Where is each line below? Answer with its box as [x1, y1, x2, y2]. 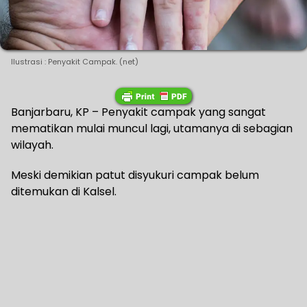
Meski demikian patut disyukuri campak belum [11, 167, 259, 184]
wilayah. [11, 137, 53, 153]
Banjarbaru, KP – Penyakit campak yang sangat [11, 104, 266, 121]
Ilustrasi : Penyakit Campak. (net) [11, 56, 138, 68]
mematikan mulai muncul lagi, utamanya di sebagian [11, 121, 293, 137]
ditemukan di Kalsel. [11, 184, 116, 200]
